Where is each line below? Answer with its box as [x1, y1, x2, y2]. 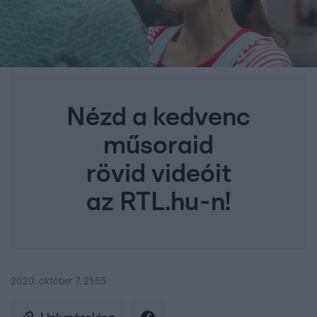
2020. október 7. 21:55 [11, 277, 106, 287]
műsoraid [103, 133, 214, 159]
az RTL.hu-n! [86, 190, 231, 216]
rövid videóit [86, 161, 231, 188]
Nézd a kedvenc [67, 105, 250, 131]
